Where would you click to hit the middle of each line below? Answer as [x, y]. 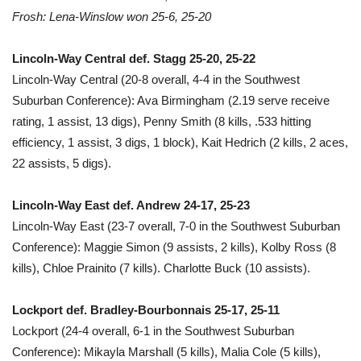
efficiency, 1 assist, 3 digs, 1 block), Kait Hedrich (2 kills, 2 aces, [180, 142]
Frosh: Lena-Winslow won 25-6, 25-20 [112, 16]
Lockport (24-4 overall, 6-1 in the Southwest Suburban [153, 330]
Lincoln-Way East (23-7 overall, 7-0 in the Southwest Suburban [176, 226]
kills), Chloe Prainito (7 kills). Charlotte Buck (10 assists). [163, 268]
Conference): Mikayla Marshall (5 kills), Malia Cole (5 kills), [166, 351]
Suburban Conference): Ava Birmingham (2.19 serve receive [171, 100]
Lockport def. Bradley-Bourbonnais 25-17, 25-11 [146, 309]
